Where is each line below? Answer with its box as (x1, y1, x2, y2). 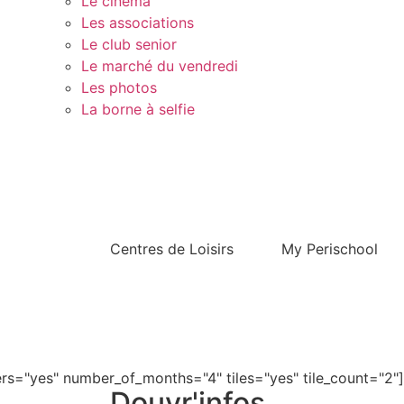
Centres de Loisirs (109, 239, 234, 258)
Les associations (80, 13, 194, 32)
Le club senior (80, 34, 177, 53)
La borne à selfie (80, 99, 195, 118)
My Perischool (280, 239, 378, 258)
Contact (44, 121, 100, 140)
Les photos (80, 78, 157, 96)
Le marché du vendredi (80, 56, 238, 75)
